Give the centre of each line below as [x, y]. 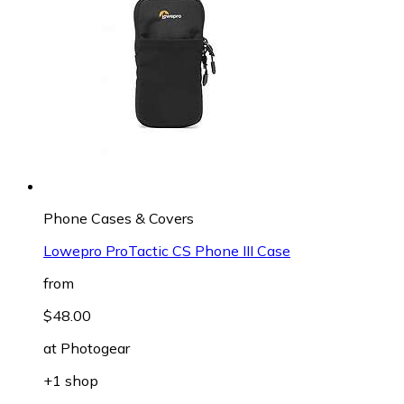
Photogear [95, 348]
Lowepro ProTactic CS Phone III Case [167, 250]
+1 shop [71, 380]
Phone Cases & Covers [119, 218]
